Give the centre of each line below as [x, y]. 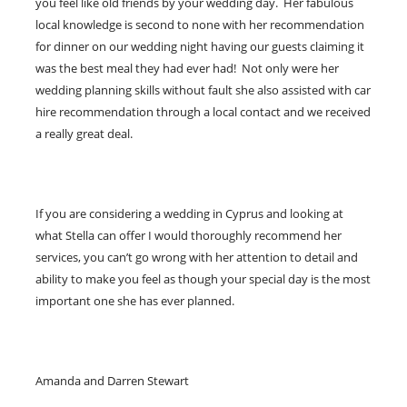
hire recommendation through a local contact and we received [203, 112]
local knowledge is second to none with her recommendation [200, 25]
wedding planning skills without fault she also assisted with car [203, 90]
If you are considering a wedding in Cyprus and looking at [189, 213]
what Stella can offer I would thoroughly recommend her [189, 235]
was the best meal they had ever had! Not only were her [187, 68]
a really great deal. [84, 134]
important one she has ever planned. [135, 301]
